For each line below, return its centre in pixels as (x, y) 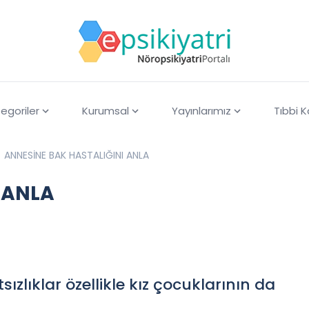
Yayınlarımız (201, 111)
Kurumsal (105, 111)
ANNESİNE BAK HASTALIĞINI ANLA (77, 156)
